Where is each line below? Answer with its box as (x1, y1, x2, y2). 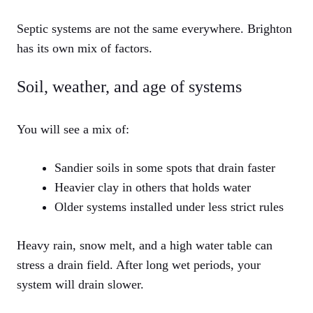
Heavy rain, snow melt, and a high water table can (17, 238, 272, 253)
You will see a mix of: (17, 122, 129, 137)
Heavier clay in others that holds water (54, 180, 251, 195)
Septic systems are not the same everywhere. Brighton (17, 22, 292, 36)
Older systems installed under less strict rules (54, 200, 284, 214)
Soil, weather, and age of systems (17, 78, 242, 96)
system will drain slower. (17, 277, 144, 292)
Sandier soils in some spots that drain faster (54, 161, 275, 175)
